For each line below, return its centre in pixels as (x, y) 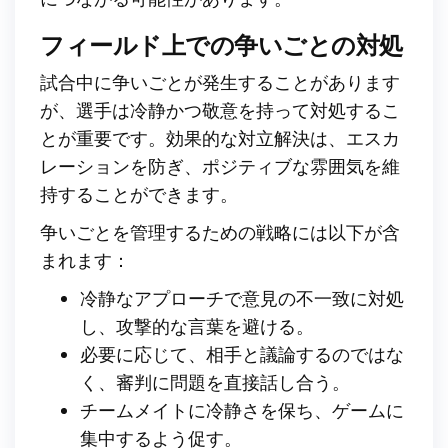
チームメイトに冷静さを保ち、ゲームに (242, 409)
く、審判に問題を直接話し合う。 (215, 381)
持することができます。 (139, 193)
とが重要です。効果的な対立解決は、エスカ (220, 137)
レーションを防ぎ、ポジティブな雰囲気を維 (220, 165)
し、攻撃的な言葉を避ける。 (197, 325)
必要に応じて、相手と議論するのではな (242, 353)
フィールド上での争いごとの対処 (221, 44)
